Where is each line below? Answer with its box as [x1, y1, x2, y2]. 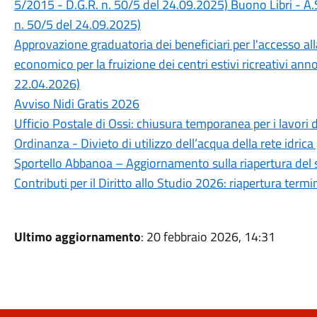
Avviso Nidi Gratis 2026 [13, 94, 139, 113]
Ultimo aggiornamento [13, 227, 141, 246]
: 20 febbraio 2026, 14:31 [140, 227, 275, 246]
